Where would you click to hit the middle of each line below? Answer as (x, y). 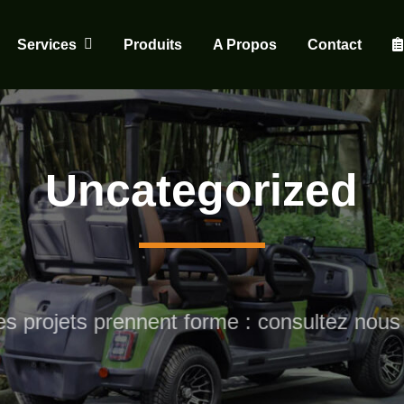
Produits (152, 44)
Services (46, 44)
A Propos (244, 44)
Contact (334, 44)
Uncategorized (202, 190)
